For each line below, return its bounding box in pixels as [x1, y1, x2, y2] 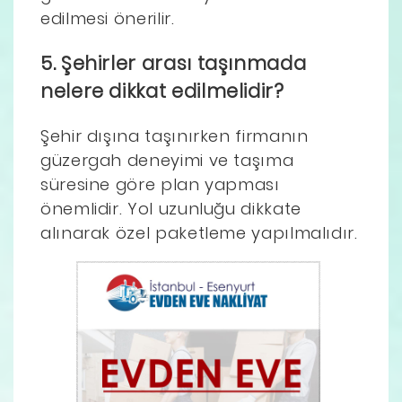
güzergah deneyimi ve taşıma [40, 149, 294, 172]
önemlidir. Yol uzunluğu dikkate [40, 197, 301, 221]
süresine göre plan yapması [40, 173, 280, 197]
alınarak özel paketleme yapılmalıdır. [40, 222, 358, 245]
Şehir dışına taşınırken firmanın [40, 125, 309, 148]
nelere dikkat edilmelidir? [40, 78, 284, 105]
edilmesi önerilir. [40, 7, 175, 31]
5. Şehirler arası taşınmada [40, 50, 307, 77]
